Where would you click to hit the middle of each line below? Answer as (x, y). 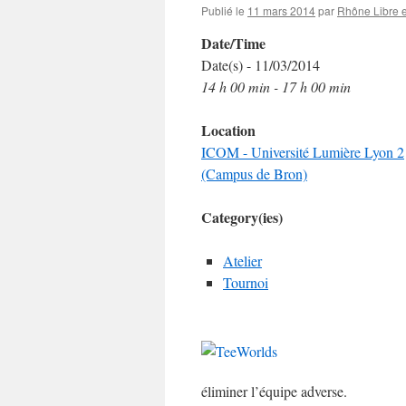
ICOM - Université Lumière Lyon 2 (303, 152)
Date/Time (233, 43)
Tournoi (246, 282)
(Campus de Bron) (254, 174)
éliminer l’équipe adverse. (274, 391)
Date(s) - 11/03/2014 (261, 65)
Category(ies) (242, 217)
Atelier (242, 261)
